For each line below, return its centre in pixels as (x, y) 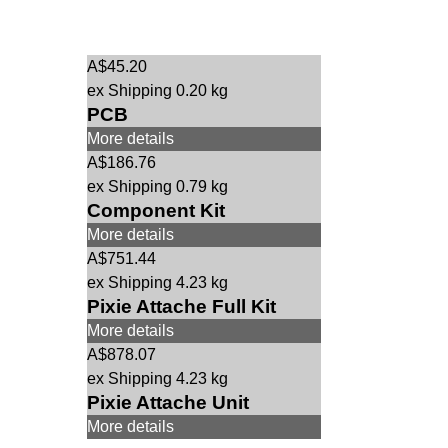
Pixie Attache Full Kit (181, 306)
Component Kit (156, 210)
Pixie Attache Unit (168, 402)
